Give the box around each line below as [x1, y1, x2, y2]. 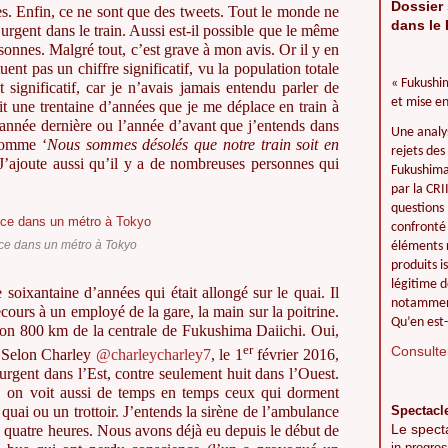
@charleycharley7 [95, 346, 211, 364]
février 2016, [252, 346, 340, 364]
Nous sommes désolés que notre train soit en [47, 136, 339, 153]
